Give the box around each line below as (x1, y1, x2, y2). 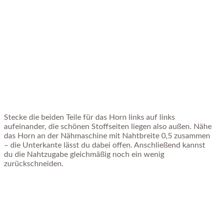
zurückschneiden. (4, 160, 64, 168)
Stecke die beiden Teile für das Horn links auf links (4, 113, 175, 122)
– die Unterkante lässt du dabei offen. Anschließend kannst (4, 141, 205, 150)
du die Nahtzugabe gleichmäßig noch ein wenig (4, 151, 164, 159)
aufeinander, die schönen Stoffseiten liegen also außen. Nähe (4, 123, 212, 131)
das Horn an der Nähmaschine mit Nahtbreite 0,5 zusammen (4, 132, 210, 140)
